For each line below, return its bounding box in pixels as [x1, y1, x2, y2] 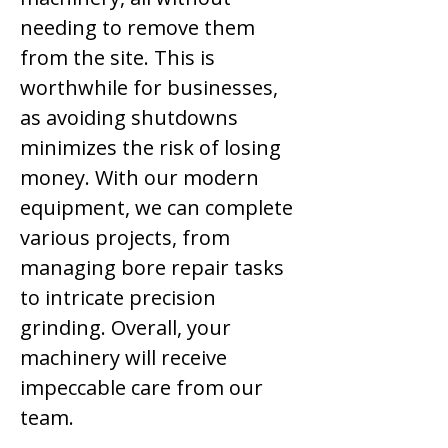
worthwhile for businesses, [20, 74, 278, 101]
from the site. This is [20, 44, 215, 71]
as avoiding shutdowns [20, 104, 238, 131]
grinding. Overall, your [20, 314, 231, 341]
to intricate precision [20, 284, 216, 311]
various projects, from [20, 224, 230, 251]
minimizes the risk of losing [20, 134, 281, 161]
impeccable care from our [20, 374, 263, 401]
